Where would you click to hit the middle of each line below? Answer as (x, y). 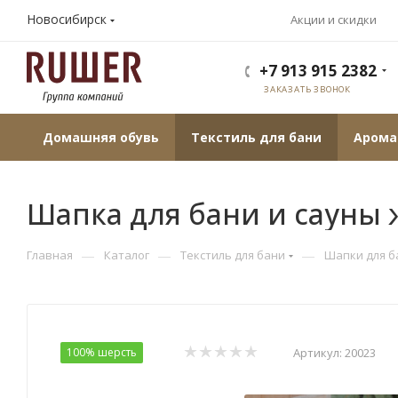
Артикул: (318, 352)
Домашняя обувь (101, 137)
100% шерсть (102, 352)
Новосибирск (67, 19)
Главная (50, 255)
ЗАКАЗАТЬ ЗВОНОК (307, 89)
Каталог (127, 255)
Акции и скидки (334, 19)
